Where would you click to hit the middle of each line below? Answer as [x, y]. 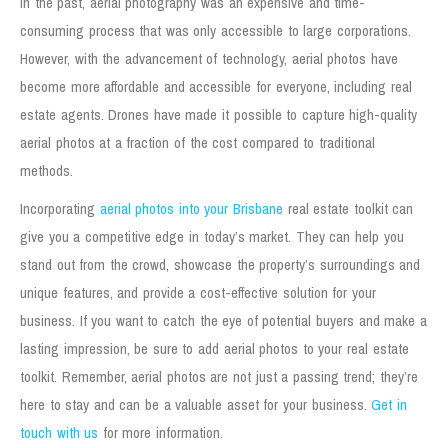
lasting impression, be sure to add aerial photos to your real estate [214, 348]
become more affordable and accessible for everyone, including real [216, 86]
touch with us [59, 432]
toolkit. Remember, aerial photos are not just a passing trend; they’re [219, 376]
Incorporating [60, 208]
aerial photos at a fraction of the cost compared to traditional [198, 142]
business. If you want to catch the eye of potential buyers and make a [223, 320]
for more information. [161, 432]
